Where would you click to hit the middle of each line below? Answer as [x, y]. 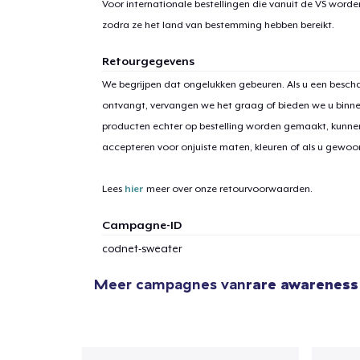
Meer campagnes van [170, 284]
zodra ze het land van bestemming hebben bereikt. [218, 25]
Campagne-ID [141, 225]
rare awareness [302, 284]
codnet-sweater [142, 248]
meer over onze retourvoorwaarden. [228, 188]
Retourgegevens [148, 61]
